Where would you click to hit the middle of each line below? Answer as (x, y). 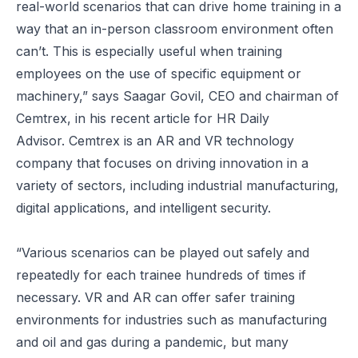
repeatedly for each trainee (101, 274)
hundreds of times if (246, 274)
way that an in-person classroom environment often (175, 28)
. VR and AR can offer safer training (186, 297)
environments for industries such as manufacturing (171, 319)
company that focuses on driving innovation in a (162, 163)
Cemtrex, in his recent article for (116, 118)
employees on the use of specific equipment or (159, 73)
